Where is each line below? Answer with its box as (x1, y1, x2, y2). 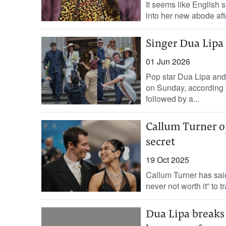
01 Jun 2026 (145, 55, 190, 67)
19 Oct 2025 (145, 154, 189, 165)
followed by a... (145, 93, 199, 104)
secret (145, 137, 175, 148)
